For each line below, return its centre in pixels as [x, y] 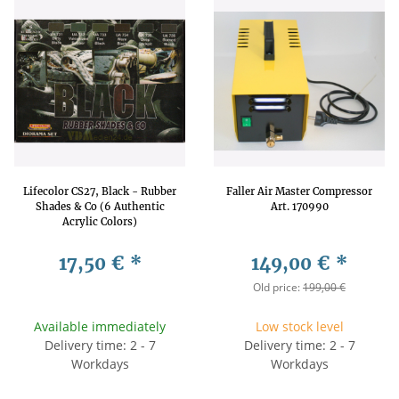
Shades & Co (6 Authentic [100, 206]
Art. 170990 [299, 206]
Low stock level [299, 326]
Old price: [278, 287]
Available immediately [100, 326]
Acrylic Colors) [100, 221]
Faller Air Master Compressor [299, 191]
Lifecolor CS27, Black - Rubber [100, 191]
